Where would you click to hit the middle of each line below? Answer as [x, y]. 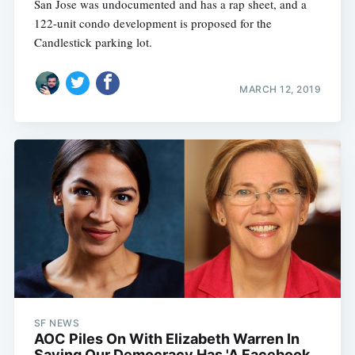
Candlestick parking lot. [93, 42]
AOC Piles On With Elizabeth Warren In [166, 339]
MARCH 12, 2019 [281, 89]
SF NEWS [57, 323]
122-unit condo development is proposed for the [153, 23]
